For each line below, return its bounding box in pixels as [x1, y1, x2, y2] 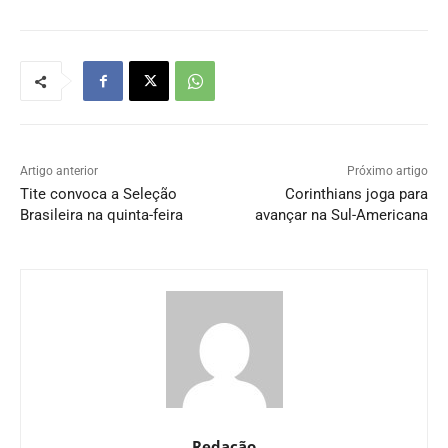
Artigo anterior [20, 164, 98, 179]
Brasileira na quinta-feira [20, 206, 183, 225]
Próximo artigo [346, 164, 428, 179]
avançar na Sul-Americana [254, 206, 428, 225]
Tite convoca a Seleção [20, 185, 177, 204]
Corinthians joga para [284, 185, 428, 204]
